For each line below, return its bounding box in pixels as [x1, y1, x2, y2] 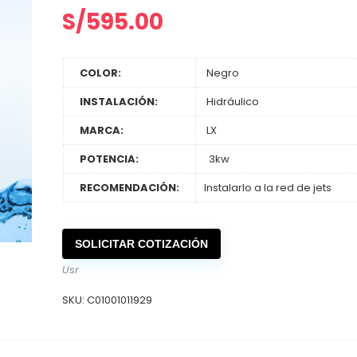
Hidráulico [203, 94, 259, 109]
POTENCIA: [79, 151, 139, 167]
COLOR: [79, 65, 121, 80]
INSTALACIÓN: [79, 94, 158, 109]
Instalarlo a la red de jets [203, 180, 331, 195]
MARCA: [79, 123, 124, 138]
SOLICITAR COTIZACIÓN [75, 237, 209, 250]
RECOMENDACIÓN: [79, 180, 179, 195]
